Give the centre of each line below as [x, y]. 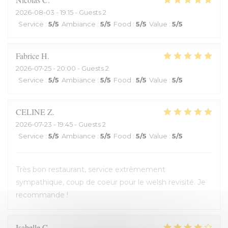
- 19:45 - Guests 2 [79, 124]
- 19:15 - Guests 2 [80, 12]
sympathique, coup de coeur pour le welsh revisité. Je [111, 182]
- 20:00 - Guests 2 [80, 68]
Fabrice [27, 56]
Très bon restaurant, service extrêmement [91, 169]
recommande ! [42, 195]
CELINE [31, 112]
